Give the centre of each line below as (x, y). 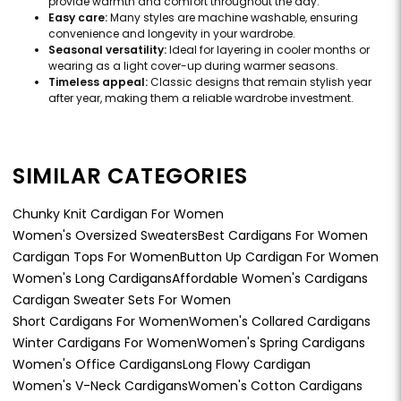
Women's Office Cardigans (98, 364)
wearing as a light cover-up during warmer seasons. (193, 65)
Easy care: (78, 17)
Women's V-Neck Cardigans (100, 385)
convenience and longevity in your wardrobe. (172, 33)
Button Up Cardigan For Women (279, 256)
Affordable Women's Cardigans (270, 278)
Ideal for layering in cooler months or (268, 49)
